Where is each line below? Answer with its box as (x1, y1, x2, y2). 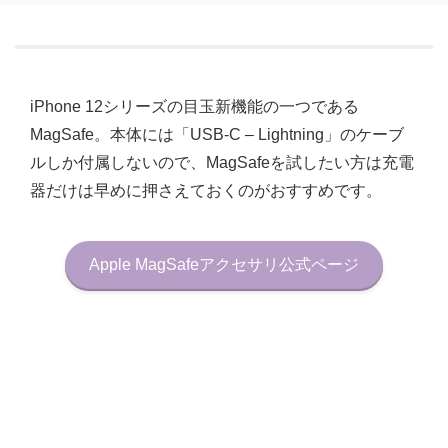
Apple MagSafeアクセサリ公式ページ (89, 256, 359, 274)
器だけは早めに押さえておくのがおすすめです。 (30, 182, 382, 200)
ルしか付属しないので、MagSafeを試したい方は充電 (30, 154, 414, 172)
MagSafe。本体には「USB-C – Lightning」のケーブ (30, 126, 404, 144)
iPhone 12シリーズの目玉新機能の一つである (30, 98, 359, 116)
